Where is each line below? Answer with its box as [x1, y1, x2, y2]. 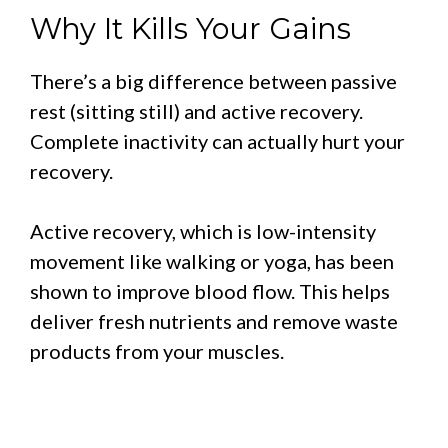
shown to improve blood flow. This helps [30, 278, 390, 303]
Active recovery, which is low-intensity [30, 218, 376, 243]
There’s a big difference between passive [30, 68, 397, 93]
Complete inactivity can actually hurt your [30, 128, 405, 153]
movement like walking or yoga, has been [30, 248, 394, 273]
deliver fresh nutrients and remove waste [30, 308, 398, 333]
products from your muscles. [30, 338, 284, 363]
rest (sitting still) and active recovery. [30, 98, 363, 123]
